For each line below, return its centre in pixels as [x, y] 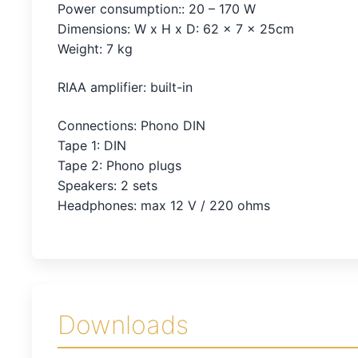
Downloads [123, 325]
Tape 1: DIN [92, 145]
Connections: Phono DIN [131, 125]
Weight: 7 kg [95, 49]
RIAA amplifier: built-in [125, 87]
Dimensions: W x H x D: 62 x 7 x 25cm [176, 29]
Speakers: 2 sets [107, 185]
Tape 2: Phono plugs [119, 165]
